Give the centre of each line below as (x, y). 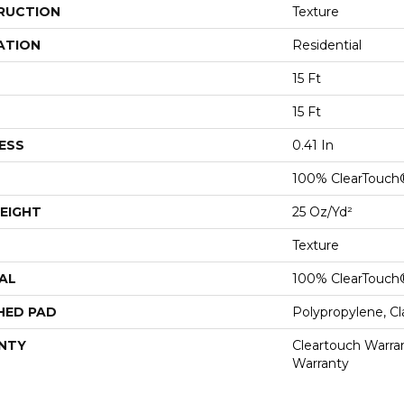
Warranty (321, 363)
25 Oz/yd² (322, 212)
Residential (327, 45)
